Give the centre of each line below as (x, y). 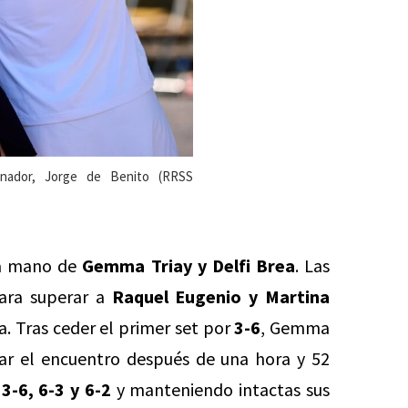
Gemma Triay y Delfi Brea (189, 265)
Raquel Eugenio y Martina (221, 296)
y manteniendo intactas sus (220, 389)
